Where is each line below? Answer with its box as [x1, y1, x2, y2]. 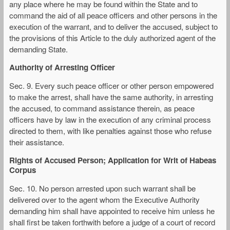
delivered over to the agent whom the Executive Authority [9, 194, 200, 205]
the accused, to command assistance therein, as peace [9, 102, 195, 113]
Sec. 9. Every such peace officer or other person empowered [9, 80, 214, 91]
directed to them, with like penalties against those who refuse [9, 125, 212, 136]
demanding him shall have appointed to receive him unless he [9, 205, 215, 217]
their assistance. [9, 136, 64, 147]
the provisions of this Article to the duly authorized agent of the [9, 32, 216, 43]
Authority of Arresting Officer [9, 61, 115, 73]
